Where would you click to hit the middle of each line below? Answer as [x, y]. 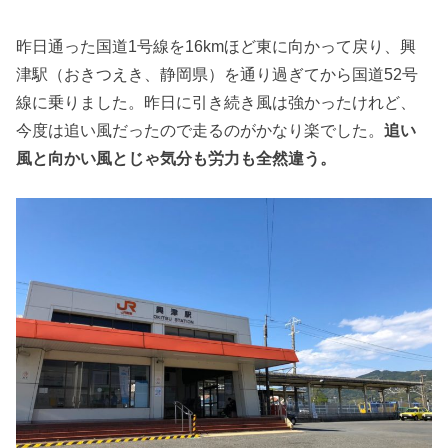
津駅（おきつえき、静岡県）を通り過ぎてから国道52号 [217, 73]
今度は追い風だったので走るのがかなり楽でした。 [200, 129]
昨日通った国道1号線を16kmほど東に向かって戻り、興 [216, 45]
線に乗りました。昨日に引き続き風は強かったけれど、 [216, 101]
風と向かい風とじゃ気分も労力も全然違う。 [176, 157]
